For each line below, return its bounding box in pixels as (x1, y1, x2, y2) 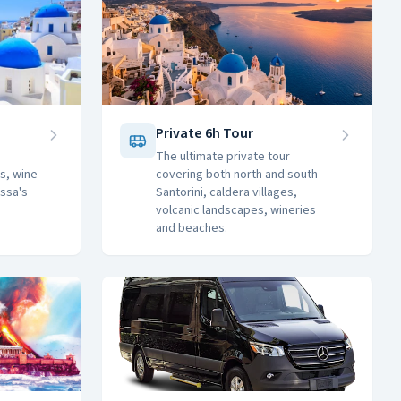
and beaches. (156, 219, 227, 237)
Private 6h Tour (156, 124, 253, 143)
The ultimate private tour (156, 148, 290, 166)
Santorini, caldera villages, (156, 183, 297, 201)
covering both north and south (156, 166, 318, 183)
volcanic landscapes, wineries (156, 201, 316, 219)
